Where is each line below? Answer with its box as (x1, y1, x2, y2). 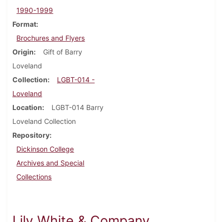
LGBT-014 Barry (52, 103, 104, 112)
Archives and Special (16, 159, 85, 167)
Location (12, 103, 42, 112)
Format (12, 20, 36, 29)
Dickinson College (16, 145, 74, 154)
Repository (12, 131, 50, 140)
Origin (12, 48, 34, 56)
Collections (16, 172, 52, 181)
